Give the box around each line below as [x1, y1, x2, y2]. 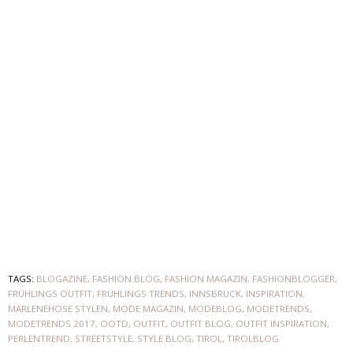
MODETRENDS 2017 [8, 317, 95, 329]
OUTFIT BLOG [170, 317, 231, 329]
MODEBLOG [188, 302, 242, 314]
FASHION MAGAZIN [165, 272, 247, 284]
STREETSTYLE [75, 332, 132, 344]
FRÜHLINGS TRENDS [97, 287, 184, 299]
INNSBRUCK [189, 287, 241, 299]
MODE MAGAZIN [113, 302, 184, 314]
